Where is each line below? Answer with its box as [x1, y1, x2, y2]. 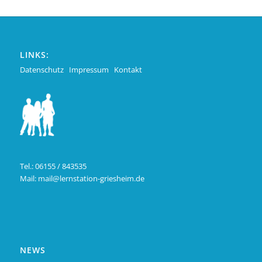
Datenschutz [19, 64, 64, 75]
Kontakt [113, 64, 142, 75]
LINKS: [19, 49, 49, 61]
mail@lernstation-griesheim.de [37, 173, 144, 184]
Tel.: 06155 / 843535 [19, 161, 87, 172]
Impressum [68, 64, 109, 75]
